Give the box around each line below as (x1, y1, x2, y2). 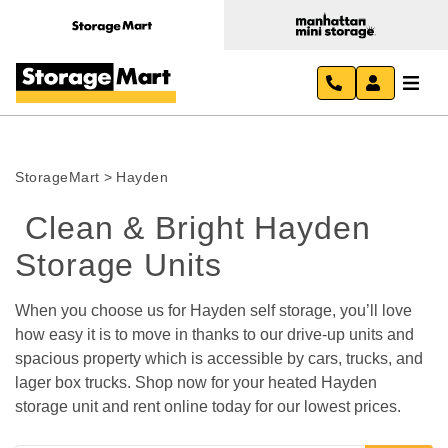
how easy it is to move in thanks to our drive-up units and (15, 326, 414, 343)
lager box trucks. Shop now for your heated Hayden (15, 374, 377, 391)
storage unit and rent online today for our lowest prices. (15, 398, 405, 415)
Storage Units (15, 247, 232, 283)
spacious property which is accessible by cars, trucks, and (15, 350, 423, 367)
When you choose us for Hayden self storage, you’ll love (15, 302, 412, 319)
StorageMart (15, 169, 100, 185)
